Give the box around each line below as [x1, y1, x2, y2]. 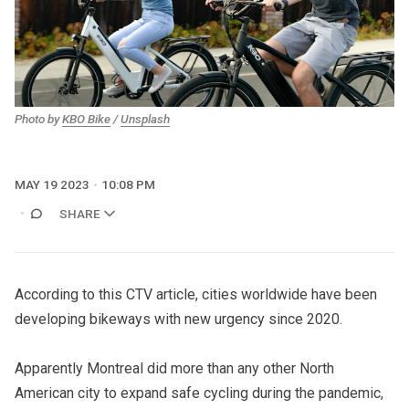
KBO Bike [62, 110, 110, 126]
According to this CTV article [15, 286, 195, 304]
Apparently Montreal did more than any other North [15, 360, 334, 378]
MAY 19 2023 [15, 177, 89, 193]
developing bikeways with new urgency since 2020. [15, 310, 342, 329]
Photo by [15, 110, 62, 126]
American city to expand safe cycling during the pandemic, [15, 384, 383, 403]
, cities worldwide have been [195, 286, 377, 304]
